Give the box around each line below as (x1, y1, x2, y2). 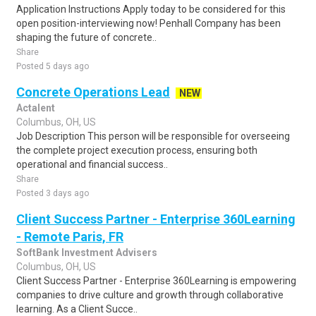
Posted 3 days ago (16, 188, 89, 198)
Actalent (16, 102, 55, 114)
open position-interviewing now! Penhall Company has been (16, 18, 281, 29)
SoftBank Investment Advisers (16, 247, 157, 258)
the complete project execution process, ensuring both (16, 145, 257, 156)
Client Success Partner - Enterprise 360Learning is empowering (16, 275, 296, 286)
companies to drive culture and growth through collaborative (16, 289, 284, 300)
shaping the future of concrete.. (16, 32, 157, 43)
